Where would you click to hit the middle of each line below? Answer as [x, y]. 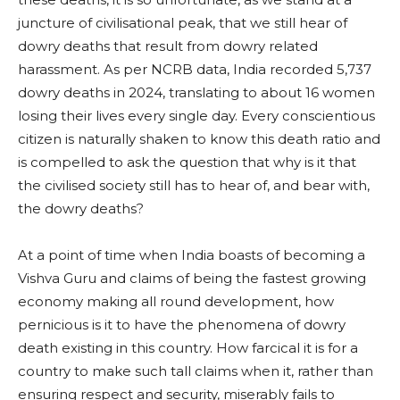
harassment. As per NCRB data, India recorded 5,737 [195, 70]
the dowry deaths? [81, 209]
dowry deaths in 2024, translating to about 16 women [196, 93]
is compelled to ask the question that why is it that [187, 162]
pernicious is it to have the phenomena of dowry [182, 325]
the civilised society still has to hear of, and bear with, [194, 186]
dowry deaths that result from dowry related [168, 46]
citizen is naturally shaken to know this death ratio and [199, 139]
